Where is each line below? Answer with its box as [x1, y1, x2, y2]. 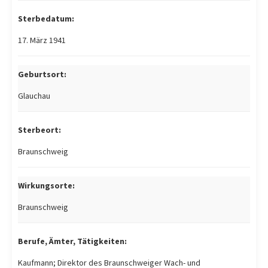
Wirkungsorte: [18, 180, 75, 191]
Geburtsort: [18, 69, 66, 80]
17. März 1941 [18, 35, 66, 45]
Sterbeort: [18, 124, 61, 135]
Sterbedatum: [18, 13, 74, 24]
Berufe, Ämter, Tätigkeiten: [18, 236, 127, 246]
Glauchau [18, 90, 50, 101]
